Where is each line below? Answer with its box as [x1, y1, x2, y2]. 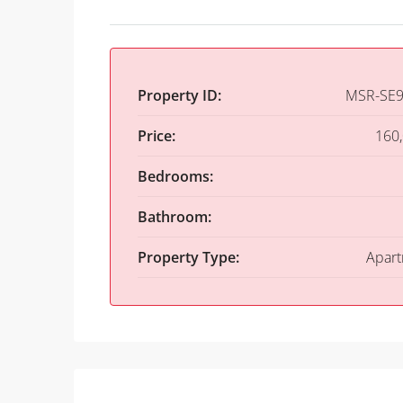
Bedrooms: [138, 166, 213, 187]
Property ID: [138, 85, 221, 106]
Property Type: [138, 247, 239, 268]
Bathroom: [138, 207, 211, 228]
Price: [138, 126, 175, 147]
